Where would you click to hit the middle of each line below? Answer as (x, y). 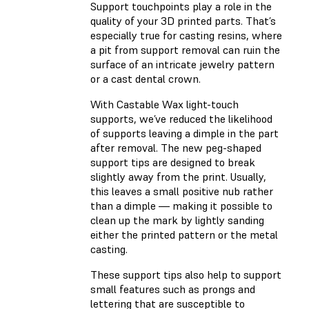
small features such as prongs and (173, 289)
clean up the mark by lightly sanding (177, 220)
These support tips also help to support (186, 274)
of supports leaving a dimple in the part (185, 133)
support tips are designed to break (173, 162)
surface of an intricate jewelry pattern (182, 64)
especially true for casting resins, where (186, 35)
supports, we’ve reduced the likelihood (181, 118)
